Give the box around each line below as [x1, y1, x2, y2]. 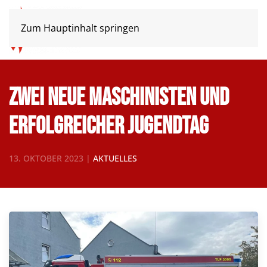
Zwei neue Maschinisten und [9, 83, 229, 112]
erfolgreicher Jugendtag [9, 112, 209, 141]
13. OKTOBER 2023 [9, 153, 83, 164]
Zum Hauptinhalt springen [21, 21, 139, 35]
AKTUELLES [93, 153, 137, 164]
